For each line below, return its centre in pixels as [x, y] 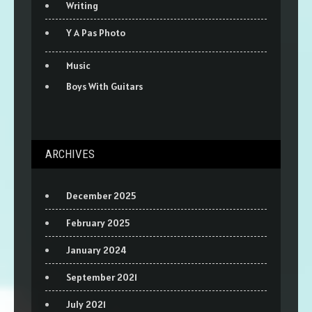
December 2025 [101, 195]
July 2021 [86, 304]
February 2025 [98, 223]
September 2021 [102, 277]
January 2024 [96, 250]
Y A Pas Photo [96, 32]
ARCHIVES [70, 154]
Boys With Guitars [104, 86]
